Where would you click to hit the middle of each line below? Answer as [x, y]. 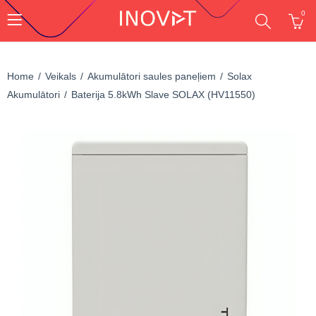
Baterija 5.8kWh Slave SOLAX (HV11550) [163, 95]
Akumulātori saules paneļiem [152, 76]
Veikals [61, 76]
